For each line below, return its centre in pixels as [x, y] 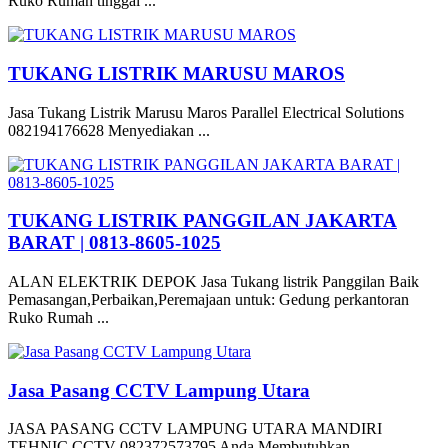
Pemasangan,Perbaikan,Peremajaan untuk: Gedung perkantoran [208, 299]
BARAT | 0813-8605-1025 [114, 243]
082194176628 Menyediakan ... [109, 130]
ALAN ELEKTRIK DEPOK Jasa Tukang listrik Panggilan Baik [213, 281]
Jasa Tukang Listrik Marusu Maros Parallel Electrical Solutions [206, 112]
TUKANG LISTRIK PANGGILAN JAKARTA [202, 221]
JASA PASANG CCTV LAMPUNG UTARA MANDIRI [195, 429]
